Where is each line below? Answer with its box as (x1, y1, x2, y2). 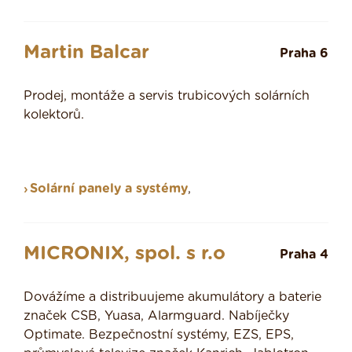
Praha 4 (280, 248, 328, 262)
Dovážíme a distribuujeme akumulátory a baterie (24, 291, 321, 304)
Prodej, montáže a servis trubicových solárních (24, 90, 310, 103)
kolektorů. (24, 108, 84, 122)
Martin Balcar (24, 43, 149, 63)
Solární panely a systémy (30, 182, 188, 196)
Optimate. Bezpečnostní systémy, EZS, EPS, (24, 328, 294, 342)
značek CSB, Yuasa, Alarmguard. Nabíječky (24, 310, 289, 323)
